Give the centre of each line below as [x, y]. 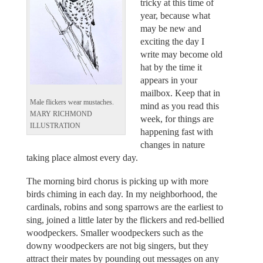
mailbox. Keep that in [180, 93]
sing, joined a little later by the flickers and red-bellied [125, 220]
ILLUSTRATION [55, 126]
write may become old [181, 54]
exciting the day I [172, 41]
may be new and [171, 28]
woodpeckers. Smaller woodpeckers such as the [114, 233]
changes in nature [173, 144]
